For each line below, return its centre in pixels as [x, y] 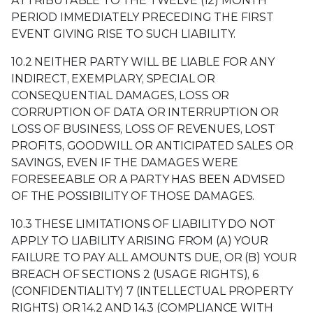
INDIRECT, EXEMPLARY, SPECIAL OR [114, 78]
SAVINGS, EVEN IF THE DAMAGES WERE [125, 162]
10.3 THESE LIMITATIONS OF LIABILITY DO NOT [144, 224]
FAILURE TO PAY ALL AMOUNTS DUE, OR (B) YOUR [154, 257]
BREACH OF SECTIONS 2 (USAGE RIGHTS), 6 [135, 274]
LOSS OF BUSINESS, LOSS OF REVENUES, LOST [143, 129]
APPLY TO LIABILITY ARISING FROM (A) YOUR [140, 240]
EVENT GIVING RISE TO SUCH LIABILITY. [124, 34]
